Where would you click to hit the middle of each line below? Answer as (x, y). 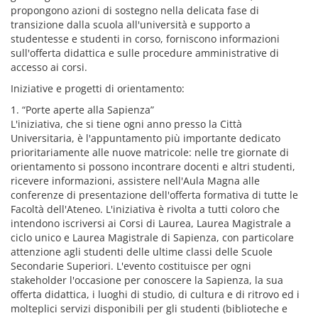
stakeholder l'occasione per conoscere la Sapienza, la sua (147, 280)
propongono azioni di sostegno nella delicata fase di (135, 10)
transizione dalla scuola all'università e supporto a (131, 24)
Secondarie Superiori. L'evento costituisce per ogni (131, 266)
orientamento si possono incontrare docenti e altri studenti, (153, 166)
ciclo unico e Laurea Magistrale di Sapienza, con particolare (152, 237)
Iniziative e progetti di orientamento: (98, 88)
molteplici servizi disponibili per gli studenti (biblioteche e (149, 308)
